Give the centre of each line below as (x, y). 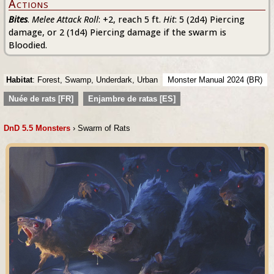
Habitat (19, 80)
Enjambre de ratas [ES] (132, 99)
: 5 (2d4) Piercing (210, 19)
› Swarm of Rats (100, 128)
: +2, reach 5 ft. (131, 19)
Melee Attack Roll (65, 19)
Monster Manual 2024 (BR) (215, 80)
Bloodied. (28, 45)
